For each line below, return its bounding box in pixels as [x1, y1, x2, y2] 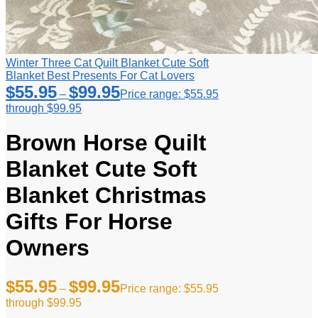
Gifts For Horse [6, 209, 172, 235]
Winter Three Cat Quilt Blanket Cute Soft [6, 56, 209, 69]
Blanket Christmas [6, 182, 207, 209]
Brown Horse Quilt [6, 130, 207, 156]
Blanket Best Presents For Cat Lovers [6, 69, 194, 82]
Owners [6, 235, 89, 261]
